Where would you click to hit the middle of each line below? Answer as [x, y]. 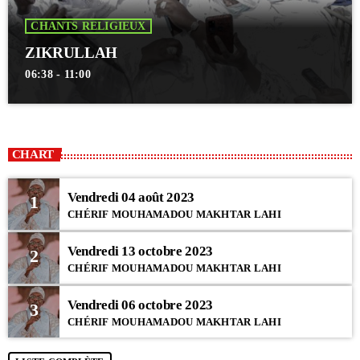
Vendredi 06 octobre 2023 [140, 305]
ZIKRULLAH [71, 52]
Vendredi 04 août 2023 [131, 198]
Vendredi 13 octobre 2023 [140, 252]
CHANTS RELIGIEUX [88, 26]
